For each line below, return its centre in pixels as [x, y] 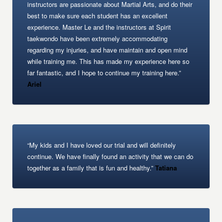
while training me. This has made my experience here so [109, 61]
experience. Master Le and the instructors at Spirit [99, 27]
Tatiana [165, 168]
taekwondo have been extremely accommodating [98, 38]
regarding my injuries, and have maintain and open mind [108, 50]
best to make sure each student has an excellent [98, 16]
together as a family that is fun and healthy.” [90, 168]
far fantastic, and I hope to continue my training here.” [104, 73]
